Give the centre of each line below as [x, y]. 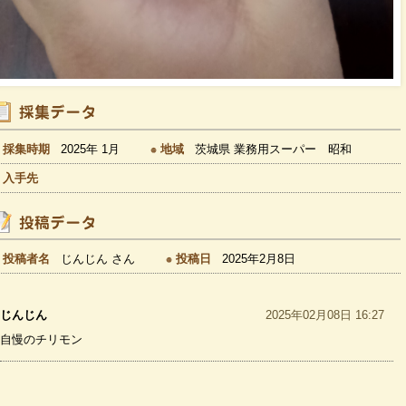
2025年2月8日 [259, 258]
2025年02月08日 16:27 [325, 314]
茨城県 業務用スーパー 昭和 [273, 149]
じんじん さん [98, 258]
